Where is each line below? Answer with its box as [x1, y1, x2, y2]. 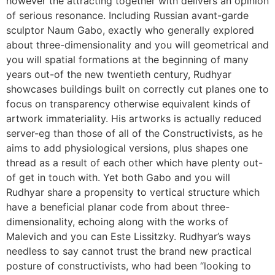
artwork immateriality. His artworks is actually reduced [6, 112, 261, 125]
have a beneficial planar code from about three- [6, 201, 230, 214]
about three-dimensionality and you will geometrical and [6, 39, 269, 52]
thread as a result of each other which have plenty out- [6, 157, 263, 169]
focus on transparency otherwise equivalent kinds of [6, 98, 250, 110]
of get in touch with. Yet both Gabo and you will [6, 171, 230, 184]
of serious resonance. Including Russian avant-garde [6, 9, 249, 22]
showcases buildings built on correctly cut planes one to [6, 83, 269, 96]
